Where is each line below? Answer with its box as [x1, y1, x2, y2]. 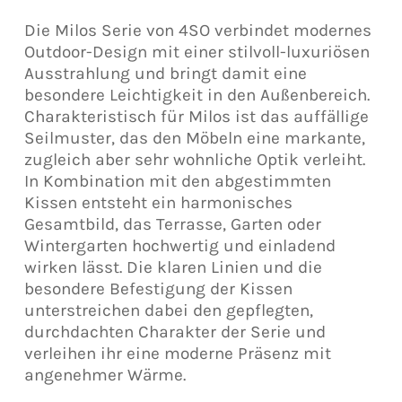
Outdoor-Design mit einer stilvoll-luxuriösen [23, 42, 370, 62]
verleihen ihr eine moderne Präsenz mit [23, 344, 331, 363]
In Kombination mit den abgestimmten [23, 171, 331, 191]
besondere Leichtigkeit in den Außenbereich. [23, 85, 370, 105]
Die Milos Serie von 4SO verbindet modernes [23, 21, 371, 40]
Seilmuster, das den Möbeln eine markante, [23, 128, 365, 148]
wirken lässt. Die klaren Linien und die [23, 258, 322, 277]
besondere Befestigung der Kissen [23, 279, 293, 299]
